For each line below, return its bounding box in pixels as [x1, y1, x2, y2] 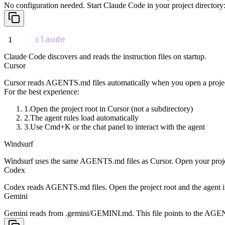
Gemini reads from [4, 208, 65, 217]
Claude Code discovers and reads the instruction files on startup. [4, 52, 206, 61]
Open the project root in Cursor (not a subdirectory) [30, 104, 193, 113]
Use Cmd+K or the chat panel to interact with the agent [30, 122, 205, 131]
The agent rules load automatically [30, 113, 139, 122]
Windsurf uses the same [4, 156, 80, 165]
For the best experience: [4, 87, 79, 96]
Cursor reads [4, 78, 46, 87]
